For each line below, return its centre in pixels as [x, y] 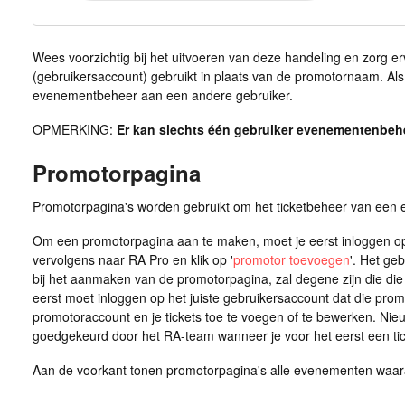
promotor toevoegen [291, 260]
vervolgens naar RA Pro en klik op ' [132, 260]
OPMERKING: [72, 129]
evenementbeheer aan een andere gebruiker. [162, 94]
